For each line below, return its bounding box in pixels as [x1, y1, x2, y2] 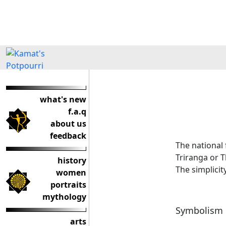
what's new [40, 94, 86, 105]
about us [50, 118, 86, 129]
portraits [50, 179, 86, 190]
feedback [50, 130, 86, 141]
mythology [42, 191, 86, 202]
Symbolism [176, 204, 223, 216]
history [58, 155, 86, 166]
